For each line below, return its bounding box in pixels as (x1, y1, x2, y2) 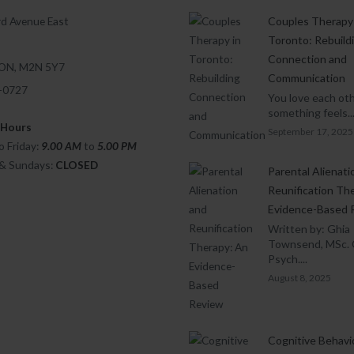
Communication (268, 71, 345, 85)
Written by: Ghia (268, 222, 350, 235)
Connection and (268, 52, 347, 66)
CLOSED (55, 158, 98, 171)
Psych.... (268, 252, 307, 265)
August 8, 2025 (268, 272, 331, 284)
